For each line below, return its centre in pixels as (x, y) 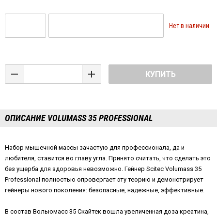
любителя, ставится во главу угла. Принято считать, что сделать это (108, 158)
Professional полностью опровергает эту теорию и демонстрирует (104, 180)
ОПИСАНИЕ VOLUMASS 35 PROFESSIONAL (79, 118)
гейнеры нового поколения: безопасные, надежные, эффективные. (105, 190)
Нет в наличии (189, 26)
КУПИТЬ (160, 75)
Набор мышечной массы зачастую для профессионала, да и (95, 148)
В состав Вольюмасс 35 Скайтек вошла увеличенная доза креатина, (107, 212)
